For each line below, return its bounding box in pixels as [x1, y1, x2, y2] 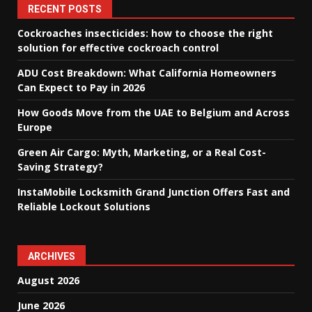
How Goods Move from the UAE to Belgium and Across [17, 105, 290, 119]
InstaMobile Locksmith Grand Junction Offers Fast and [17, 185, 290, 198]
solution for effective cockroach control [17, 40, 219, 54]
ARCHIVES [28, 250, 75, 262]
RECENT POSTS [28, 3, 102, 15]
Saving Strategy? [17, 159, 103, 173]
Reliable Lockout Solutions [17, 199, 150, 213]
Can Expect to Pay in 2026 [17, 80, 145, 94]
